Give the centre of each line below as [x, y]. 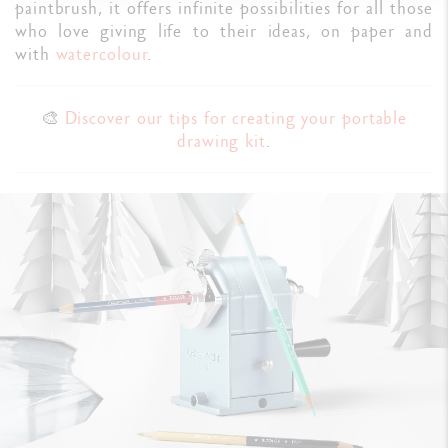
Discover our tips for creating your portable [236, 117]
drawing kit [221, 140]
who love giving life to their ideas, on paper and [224, 30]
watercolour [101, 53]
